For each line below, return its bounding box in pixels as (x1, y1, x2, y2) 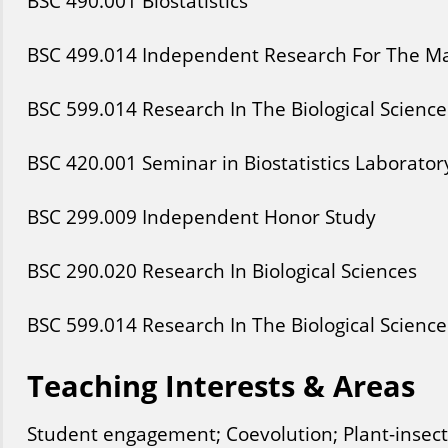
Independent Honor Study (141, 203, 376, 230)
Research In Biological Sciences (141, 257, 417, 284)
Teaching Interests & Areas (26, 366, 415, 405)
